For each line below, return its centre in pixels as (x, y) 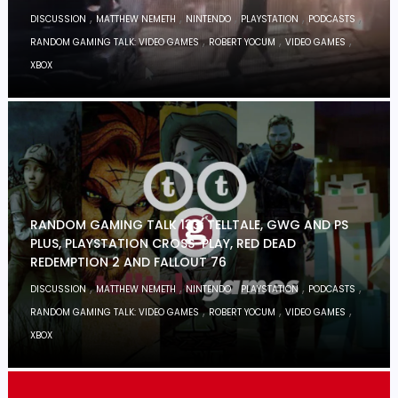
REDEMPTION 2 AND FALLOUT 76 (129, 262)
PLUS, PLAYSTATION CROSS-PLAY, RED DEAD (163, 243)
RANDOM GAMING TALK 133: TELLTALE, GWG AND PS (190, 225)
